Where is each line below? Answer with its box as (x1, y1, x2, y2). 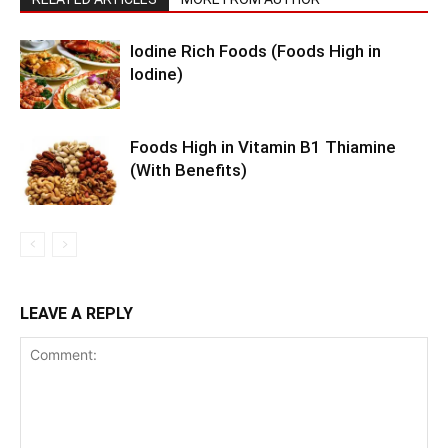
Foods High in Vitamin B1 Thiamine (130, 137, 396, 157)
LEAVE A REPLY (20, 304, 133, 323)
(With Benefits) (130, 160, 247, 180)
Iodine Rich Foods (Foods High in (130, 41, 381, 61)
